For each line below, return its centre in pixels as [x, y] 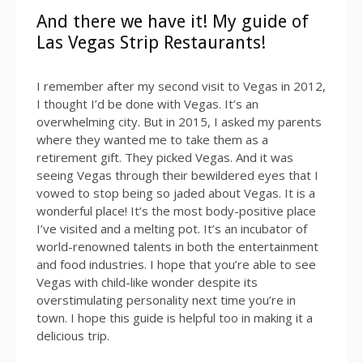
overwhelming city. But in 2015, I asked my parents [179, 122]
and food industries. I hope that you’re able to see [176, 264]
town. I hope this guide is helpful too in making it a [175, 318]
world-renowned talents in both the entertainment [177, 246]
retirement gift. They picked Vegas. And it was [165, 157]
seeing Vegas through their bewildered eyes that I [177, 175]
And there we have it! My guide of [173, 21]
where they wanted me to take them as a [152, 139]
